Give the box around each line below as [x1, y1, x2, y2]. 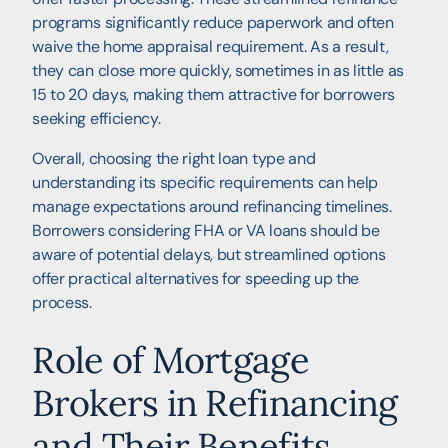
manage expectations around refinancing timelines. [32, 195, 392, 217]
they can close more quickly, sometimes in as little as [32, 59, 405, 81]
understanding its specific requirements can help [32, 171, 379, 193]
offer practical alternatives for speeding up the [32, 267, 360, 289]
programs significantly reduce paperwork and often [32, 11, 394, 33]
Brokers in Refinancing [32, 379, 398, 426]
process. [32, 291, 92, 313]
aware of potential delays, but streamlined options [32, 243, 386, 265]
